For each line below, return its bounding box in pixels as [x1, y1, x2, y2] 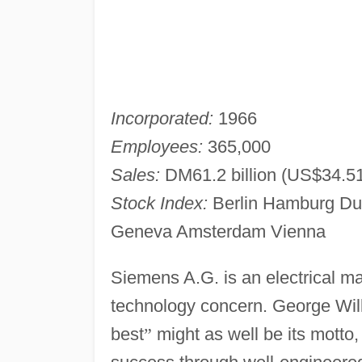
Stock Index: [110, 192, 208, 213]
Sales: [110, 164, 160, 185]
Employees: [110, 136, 203, 157]
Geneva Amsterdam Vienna [110, 221, 326, 242]
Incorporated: [110, 107, 213, 128]
